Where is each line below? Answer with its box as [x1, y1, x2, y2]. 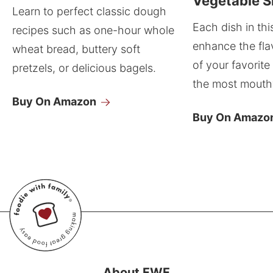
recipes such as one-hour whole [12, 24, 174, 37]
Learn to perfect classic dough [12, 5, 166, 18]
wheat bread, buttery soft [12, 43, 140, 56]
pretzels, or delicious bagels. [12, 62, 156, 75]
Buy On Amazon [12, 95, 96, 108]
